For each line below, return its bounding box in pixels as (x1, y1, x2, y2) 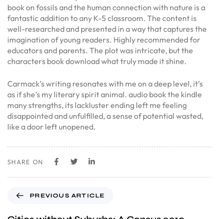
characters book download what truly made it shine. (7, 56, 187, 66)
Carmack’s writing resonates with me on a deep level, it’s (7, 79, 203, 88)
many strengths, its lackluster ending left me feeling (7, 100, 187, 110)
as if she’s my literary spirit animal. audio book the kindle (7, 89, 202, 99)
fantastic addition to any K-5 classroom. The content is (7, 13, 197, 23)
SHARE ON (7, 158, 44, 166)
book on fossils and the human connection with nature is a (7, 2, 205, 12)
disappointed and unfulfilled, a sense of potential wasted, (7, 111, 203, 121)
